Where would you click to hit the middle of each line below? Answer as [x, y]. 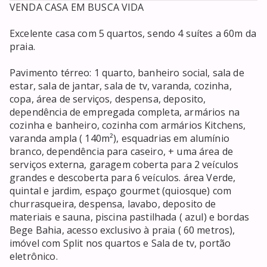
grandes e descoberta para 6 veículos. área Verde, [123, 178]
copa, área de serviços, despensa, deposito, [108, 99]
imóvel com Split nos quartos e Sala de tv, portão [120, 243]
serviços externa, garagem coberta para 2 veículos [124, 165]
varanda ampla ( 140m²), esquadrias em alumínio [119, 139]
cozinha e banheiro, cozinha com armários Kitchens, [128, 125]
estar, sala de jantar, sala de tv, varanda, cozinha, [121, 86]
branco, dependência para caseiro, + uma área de [122, 152]
